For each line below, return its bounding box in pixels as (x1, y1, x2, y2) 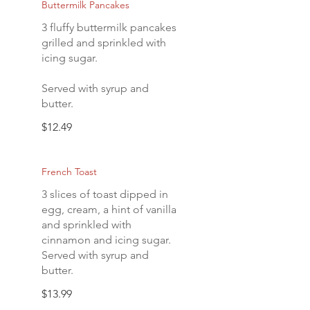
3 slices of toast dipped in (42, 188, 168, 201)
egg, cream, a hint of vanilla (42, 203, 176, 216)
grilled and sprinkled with (42, 36, 166, 49)
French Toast (42, 165, 97, 178)
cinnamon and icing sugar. (42, 233, 171, 246)
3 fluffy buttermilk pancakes (42, 21, 176, 34)
